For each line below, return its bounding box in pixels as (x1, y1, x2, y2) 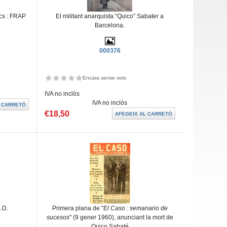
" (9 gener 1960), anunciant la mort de (69, 214, 173, 221)
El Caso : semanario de (103, 205, 168, 212)
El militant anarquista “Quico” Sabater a (56, 13, 164, 20)
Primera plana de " (52, 205, 103, 212)
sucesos (46, 214, 69, 221)
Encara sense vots (82, 75, 126, 81)
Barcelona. (95, 22, 125, 29)
